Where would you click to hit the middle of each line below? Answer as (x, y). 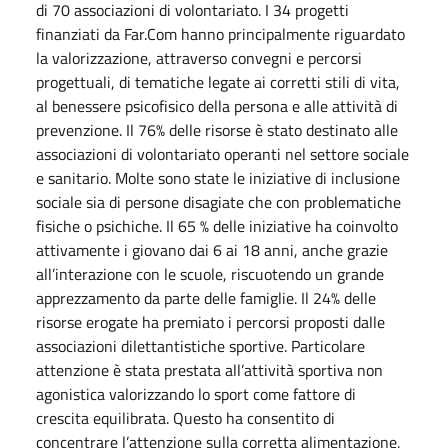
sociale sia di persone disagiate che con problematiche (218, 201)
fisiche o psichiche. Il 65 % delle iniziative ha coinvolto (217, 225)
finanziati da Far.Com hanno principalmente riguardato (220, 33)
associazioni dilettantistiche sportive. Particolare (200, 345)
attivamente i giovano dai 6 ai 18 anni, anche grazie (212, 249)
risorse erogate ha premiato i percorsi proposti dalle (210, 321)
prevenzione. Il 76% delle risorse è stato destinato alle (217, 129)
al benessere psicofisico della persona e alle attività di (217, 105)
